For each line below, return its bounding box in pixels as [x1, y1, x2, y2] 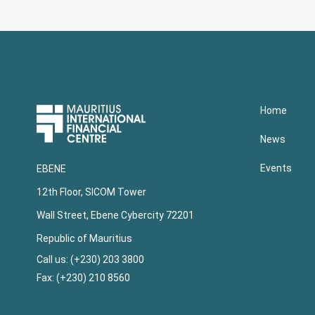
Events [259, 162, 292, 174]
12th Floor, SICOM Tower [37, 186, 146, 198]
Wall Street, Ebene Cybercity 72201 [37, 209, 194, 221]
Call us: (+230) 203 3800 [37, 253, 146, 265]
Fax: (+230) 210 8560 [37, 271, 130, 283]
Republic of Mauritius [37, 232, 132, 244]
